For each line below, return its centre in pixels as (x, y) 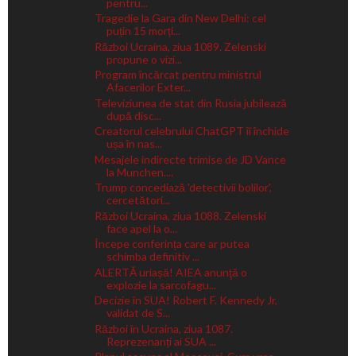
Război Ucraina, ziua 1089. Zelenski (180, 46)
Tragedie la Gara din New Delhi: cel (180, 18)
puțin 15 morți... (143, 31)
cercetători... (138, 200)
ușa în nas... (134, 144)
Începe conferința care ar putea (172, 244)
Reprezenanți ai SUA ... (161, 341)
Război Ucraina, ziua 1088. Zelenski (180, 215)
